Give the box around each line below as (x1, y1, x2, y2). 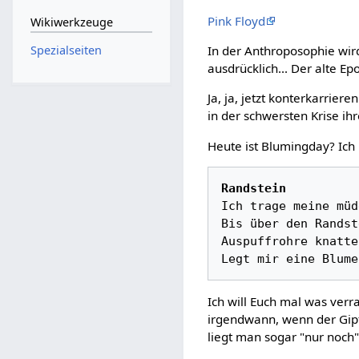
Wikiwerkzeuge (30, 14, 113, 30)
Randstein (220, 181, 286, 196)
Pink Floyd (208, 13, 266, 30)
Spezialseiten (30, 42, 102, 58)
